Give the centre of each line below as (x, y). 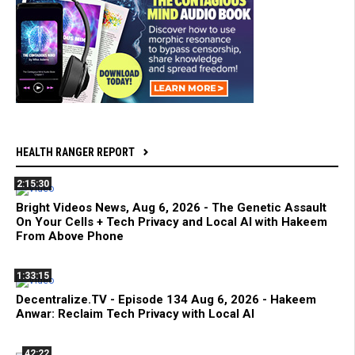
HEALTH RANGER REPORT (75, 152)
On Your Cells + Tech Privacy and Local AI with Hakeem (172, 221)
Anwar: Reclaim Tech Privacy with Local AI (135, 313)
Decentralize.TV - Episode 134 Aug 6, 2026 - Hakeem (166, 299)
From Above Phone (70, 236)
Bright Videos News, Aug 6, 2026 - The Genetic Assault (171, 207)
